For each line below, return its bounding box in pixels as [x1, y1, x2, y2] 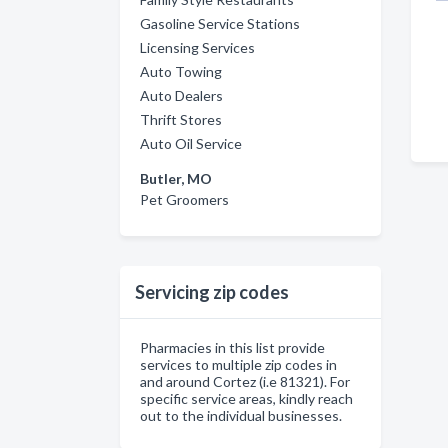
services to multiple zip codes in [140, 356, 337, 373]
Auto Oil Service [140, 135, 242, 152]
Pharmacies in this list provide [140, 339, 325, 356]
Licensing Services [140, 39, 255, 56]
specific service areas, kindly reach [140, 390, 353, 407]
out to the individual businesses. [140, 407, 342, 424]
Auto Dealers [140, 87, 223, 104]
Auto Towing [140, 63, 222, 80]
